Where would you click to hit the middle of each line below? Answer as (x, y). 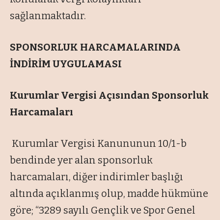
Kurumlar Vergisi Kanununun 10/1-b (98, 144)
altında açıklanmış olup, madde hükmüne (109, 194)
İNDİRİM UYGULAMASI (66, 64)
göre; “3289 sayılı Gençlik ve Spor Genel (103, 210)
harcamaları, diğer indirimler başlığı (96, 177)
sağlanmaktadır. (48, 16)
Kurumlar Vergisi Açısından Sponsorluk (109, 96)
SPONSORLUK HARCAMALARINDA (95, 47)
